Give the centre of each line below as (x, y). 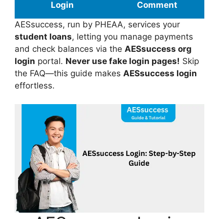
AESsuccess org (158, 49)
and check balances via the (70, 49)
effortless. (35, 85)
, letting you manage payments (132, 36)
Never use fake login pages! (123, 61)
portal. (50, 61)
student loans (43, 36)
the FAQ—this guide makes (69, 73)
